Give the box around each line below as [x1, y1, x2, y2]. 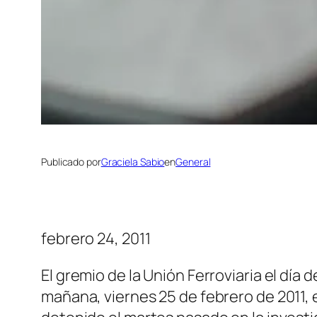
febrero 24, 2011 [41, 228, 151, 250]
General [175, 155, 211, 169]
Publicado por [41, 155, 101, 169]
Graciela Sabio [100, 155, 165, 169]
